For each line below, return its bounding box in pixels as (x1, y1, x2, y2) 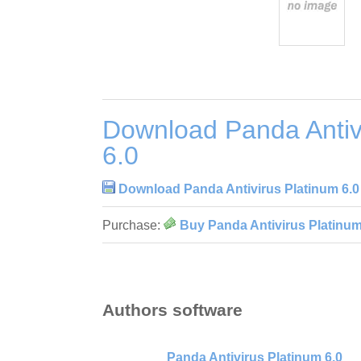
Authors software (102, 300, 243, 319)
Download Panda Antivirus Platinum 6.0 (118, 182, 359, 197)
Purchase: (102, 218, 164, 233)
